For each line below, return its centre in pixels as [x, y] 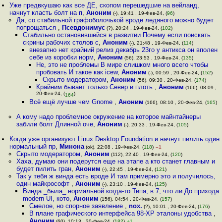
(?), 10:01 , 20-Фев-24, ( [171, 206]
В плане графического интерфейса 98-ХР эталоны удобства [122, 213]
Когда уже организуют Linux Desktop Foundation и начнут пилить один [115, 139]
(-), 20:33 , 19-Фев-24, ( [150, 125]
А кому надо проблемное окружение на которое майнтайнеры [108, 117]
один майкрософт [44, 184]
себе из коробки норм [62, 57]
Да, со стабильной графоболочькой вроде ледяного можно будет [115, 20]
